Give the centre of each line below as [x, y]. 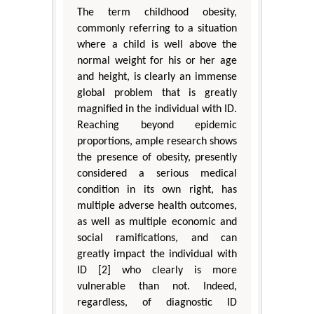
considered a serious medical [157, 174]
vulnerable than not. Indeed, [157, 287]
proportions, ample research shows [157, 142]
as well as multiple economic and [157, 223]
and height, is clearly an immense [157, 77]
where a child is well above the [157, 45]
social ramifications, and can [157, 239]
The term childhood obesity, [157, 13]
